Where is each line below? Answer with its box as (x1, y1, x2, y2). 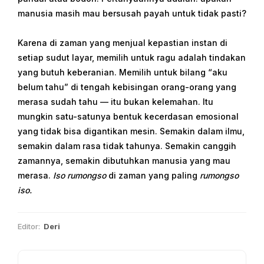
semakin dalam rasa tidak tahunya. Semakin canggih (18, 141, 236, 151)
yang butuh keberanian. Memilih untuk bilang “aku (18, 67, 227, 77)
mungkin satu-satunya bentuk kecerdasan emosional (18, 111, 239, 121)
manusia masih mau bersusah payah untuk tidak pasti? (18, 8, 246, 18)
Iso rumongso (53, 170, 106, 180)
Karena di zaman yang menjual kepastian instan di (18, 38, 227, 48)
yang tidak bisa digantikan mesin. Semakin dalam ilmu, (18, 126, 245, 136)
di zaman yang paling (106, 170, 200, 180)
